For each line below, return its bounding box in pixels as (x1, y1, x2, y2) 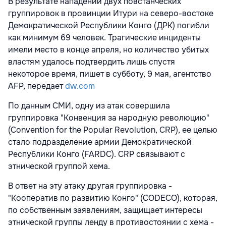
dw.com (65, 81, 95, 92)
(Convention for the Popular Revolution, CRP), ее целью (8, 125, 217, 136)
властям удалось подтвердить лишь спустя (8, 56, 175, 68)
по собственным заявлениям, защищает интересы (8, 205, 202, 216)
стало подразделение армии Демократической (8, 137, 192, 148)
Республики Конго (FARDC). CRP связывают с (8, 149, 185, 160)
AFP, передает (8, 81, 65, 92)
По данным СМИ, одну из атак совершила (8, 100, 170, 111)
